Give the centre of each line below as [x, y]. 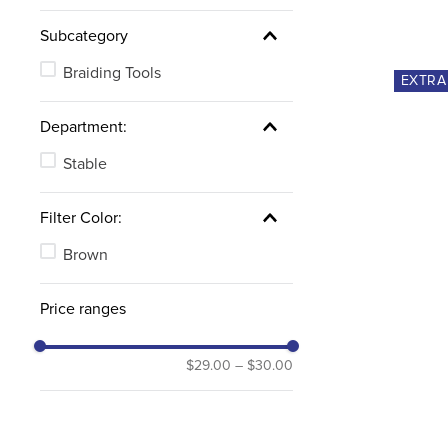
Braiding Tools [111, 72]
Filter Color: [81, 217]
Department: [83, 126]
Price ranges [83, 308]
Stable [84, 163]
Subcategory [84, 35]
